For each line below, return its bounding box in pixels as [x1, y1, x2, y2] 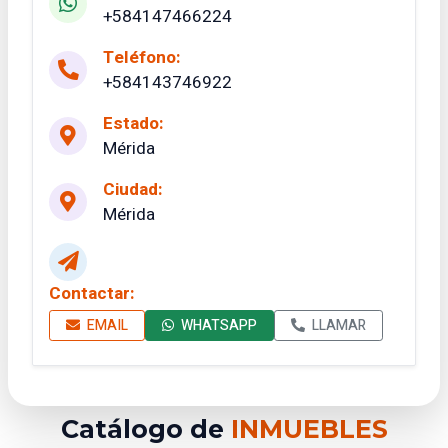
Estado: [103, 110, 164, 136]
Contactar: [49, 280, 135, 306]
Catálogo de [60, 413, 231, 444]
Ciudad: [103, 176, 163, 202]
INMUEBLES [230, 413, 388, 444]
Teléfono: [103, 44, 181, 70]
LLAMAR [309, 314, 366, 336]
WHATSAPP [178, 314, 257, 336]
